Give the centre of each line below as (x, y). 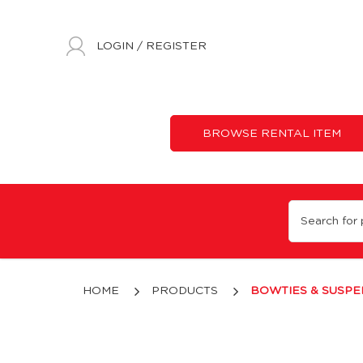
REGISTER (177, 46)
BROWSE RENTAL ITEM (272, 133)
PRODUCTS (185, 291)
